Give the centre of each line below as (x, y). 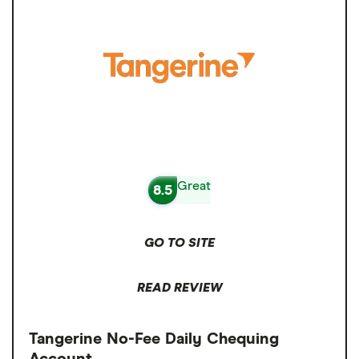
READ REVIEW (179, 288)
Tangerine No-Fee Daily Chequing (154, 339)
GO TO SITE (179, 243)
